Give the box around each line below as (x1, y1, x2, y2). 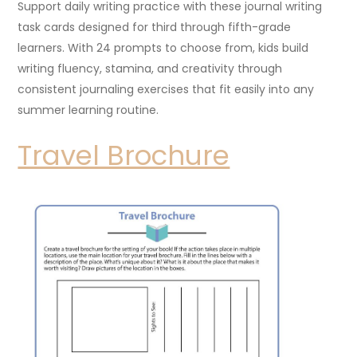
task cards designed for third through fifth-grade (18, 18, 292, 35)
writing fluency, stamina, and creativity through (18, 60, 283, 76)
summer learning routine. (18, 101, 159, 118)
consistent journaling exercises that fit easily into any (18, 80, 315, 97)
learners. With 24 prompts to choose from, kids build (18, 39, 309, 56)
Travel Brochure (18, 135, 230, 175)
